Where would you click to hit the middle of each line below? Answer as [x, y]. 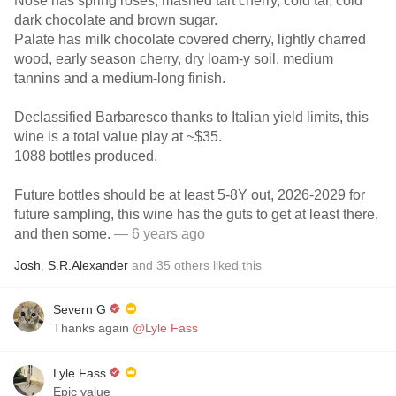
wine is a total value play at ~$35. [118, 137]
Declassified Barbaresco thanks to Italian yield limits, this [191, 117]
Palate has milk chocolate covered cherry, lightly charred [190, 39]
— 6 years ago [158, 234]
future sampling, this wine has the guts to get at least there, [196, 214]
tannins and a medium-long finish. [120, 78]
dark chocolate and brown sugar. [116, 20]
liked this [236, 265]
